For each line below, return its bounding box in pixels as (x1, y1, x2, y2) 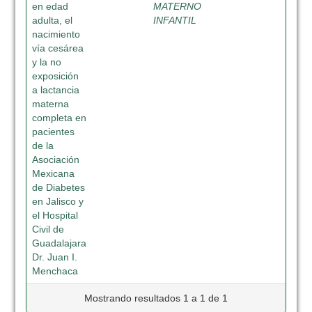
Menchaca (32, 265, 79, 276)
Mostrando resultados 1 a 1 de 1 (84, 292, 228, 304)
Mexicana (32, 168, 75, 179)
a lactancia (32, 84, 80, 95)
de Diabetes (32, 182, 86, 193)
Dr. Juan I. (32, 251, 78, 263)
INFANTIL (153, 15, 197, 26)
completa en (32, 112, 87, 123)
